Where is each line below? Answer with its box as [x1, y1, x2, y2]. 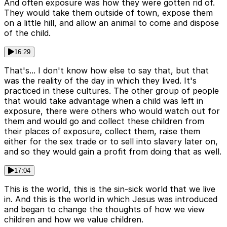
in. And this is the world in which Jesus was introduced [4, 194, 217, 205]
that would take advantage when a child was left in [4, 96, 203, 106]
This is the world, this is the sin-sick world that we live [4, 184, 215, 195]
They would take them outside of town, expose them [4, 8, 213, 18]
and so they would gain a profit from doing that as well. [4, 146, 221, 157]
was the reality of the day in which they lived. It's [4, 75, 197, 86]
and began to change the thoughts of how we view [4, 204, 205, 215]
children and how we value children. [4, 214, 143, 225]
